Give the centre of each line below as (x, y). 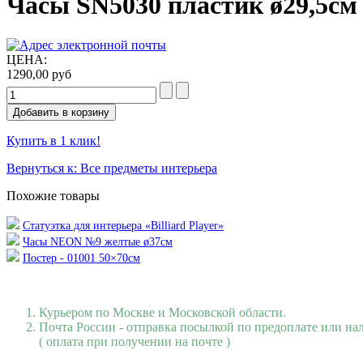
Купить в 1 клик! (53, 140)
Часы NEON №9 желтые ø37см (98, 241)
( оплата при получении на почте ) (135, 341)
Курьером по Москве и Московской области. (162, 312)
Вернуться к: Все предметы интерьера (112, 168)
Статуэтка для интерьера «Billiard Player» (123, 225)
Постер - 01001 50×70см (81, 258)
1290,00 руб (39, 74)
